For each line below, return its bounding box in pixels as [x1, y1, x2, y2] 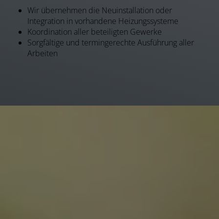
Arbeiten [27, 48, 58, 59]
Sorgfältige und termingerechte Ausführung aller [27, 37, 194, 48]
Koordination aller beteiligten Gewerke [27, 26, 162, 38]
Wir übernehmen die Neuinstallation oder [27, 5, 172, 16]
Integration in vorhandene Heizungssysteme [27, 16, 178, 27]
